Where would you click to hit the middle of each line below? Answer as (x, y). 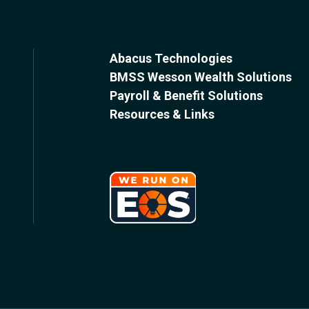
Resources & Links (162, 114)
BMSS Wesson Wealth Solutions (201, 77)
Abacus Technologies (171, 58)
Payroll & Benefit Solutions (187, 95)
